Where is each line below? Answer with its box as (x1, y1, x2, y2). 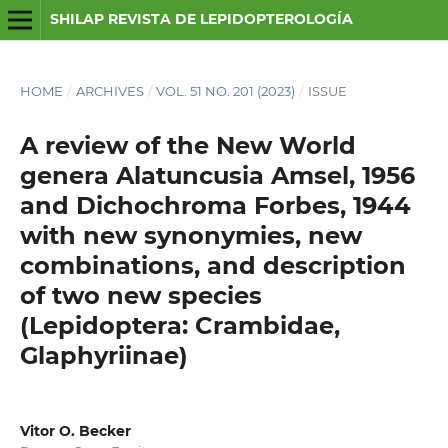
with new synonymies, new (19, 220, 362, 250)
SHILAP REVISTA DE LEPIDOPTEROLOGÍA (49, 10, 353, 28)
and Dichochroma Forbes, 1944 (19, 190, 411, 220)
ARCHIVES (75, 82, 144, 99)
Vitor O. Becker (19, 421, 131, 440)
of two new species (19, 280, 262, 310)
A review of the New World (19, 130, 356, 160)
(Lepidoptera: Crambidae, (19, 310, 340, 340)
